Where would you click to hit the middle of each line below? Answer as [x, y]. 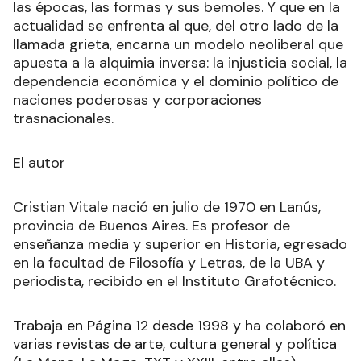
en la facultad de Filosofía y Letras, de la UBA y [169, 262]
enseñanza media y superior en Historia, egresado [180, 244]
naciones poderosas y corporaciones [137, 100]
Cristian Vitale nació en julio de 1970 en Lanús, [167, 207]
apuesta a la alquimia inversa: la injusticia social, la [180, 62]
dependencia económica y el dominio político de [176, 81]
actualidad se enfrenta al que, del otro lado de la [176, 25]
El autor [39, 162]
